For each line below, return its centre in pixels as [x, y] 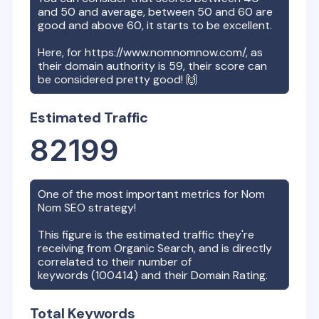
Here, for [62, 52]
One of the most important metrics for [140, 194]
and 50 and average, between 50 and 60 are [156, 11]
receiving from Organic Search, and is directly [155, 248]
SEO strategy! [100, 207]
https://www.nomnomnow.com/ [166, 52]
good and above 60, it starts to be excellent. [155, 25]
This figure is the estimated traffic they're [146, 234]
